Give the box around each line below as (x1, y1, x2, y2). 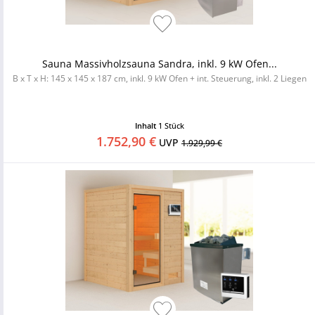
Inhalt (134, 120, 158, 131)
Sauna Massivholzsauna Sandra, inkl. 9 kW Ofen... (41, 57, 277, 70)
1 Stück (157, 120, 184, 131)
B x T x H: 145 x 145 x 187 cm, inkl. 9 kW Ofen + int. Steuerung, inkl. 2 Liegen (12, 72, 307, 84)
